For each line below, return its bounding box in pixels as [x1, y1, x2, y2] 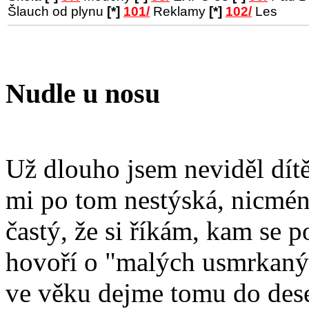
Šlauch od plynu [8, 4, 107, 19]
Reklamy [150, 4, 209, 19]
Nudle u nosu [6, 77, 160, 109]
